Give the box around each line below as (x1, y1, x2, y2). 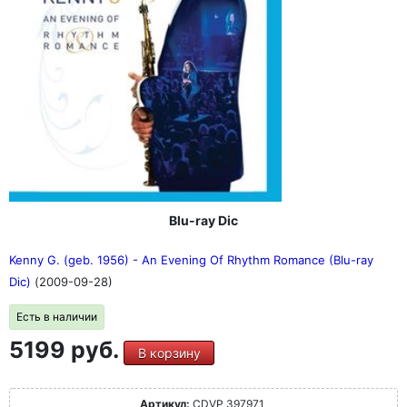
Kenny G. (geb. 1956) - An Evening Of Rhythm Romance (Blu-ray (9, 252, 373, 267)
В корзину (137, 344, 201, 361)
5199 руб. (9, 335, 124, 363)
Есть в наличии (16, 309, 97, 323)
